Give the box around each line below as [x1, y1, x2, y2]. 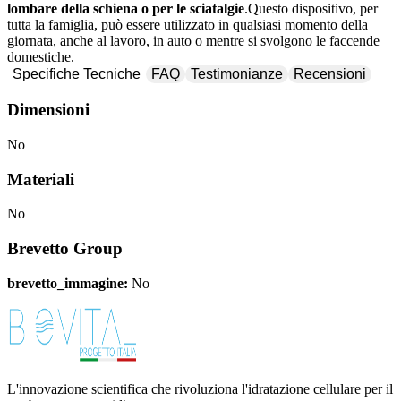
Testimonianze [191, 66, 283, 82]
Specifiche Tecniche [13, 66, 141, 82]
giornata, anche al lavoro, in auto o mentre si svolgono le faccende [7, 33, 380, 49]
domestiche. [7, 49, 74, 65]
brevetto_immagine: [7, 275, 128, 291]
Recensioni [294, 66, 366, 82]
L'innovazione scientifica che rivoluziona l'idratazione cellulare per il [7, 380, 393, 397]
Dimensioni [7, 100, 90, 120]
